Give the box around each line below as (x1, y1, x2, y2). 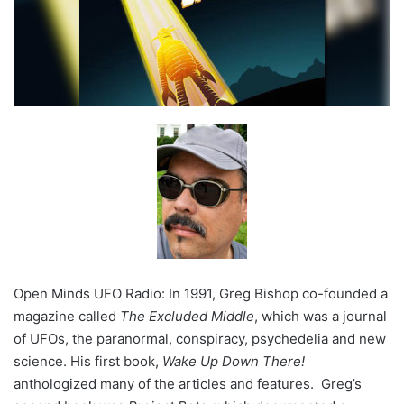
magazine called (14, 308, 120, 326)
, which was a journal (254, 308, 387, 326)
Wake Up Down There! (162, 353, 305, 371)
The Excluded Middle (120, 308, 254, 326)
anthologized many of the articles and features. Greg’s (14, 375, 362, 393)
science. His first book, (14, 353, 162, 371)
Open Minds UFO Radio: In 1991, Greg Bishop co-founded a (14, 285, 388, 303)
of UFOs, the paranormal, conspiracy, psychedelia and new (14, 330, 386, 348)
